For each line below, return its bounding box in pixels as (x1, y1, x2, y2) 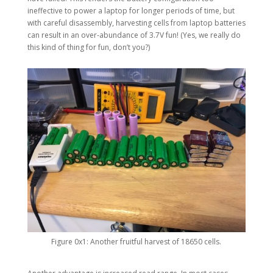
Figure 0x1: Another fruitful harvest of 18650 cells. (51, 236, 222, 247)
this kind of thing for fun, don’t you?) (27, 42, 150, 53)
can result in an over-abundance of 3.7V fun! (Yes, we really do (27, 30, 241, 41)
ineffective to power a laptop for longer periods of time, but (27, 5, 235, 16)
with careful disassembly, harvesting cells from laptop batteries (27, 18, 246, 29)
